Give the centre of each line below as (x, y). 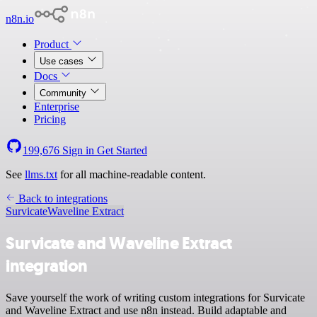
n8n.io (20, 19)
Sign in (78, 150)
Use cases (63, 61)
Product (53, 44)
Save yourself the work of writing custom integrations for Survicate (155, 297)
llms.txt (41, 174)
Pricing (50, 119)
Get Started (122, 150)
